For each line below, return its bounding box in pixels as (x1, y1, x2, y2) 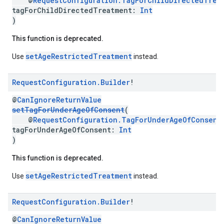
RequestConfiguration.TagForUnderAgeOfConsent (33, 115, 221, 124)
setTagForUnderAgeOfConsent (12, 105, 124, 114)
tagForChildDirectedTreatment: (12, 5, 140, 15)
